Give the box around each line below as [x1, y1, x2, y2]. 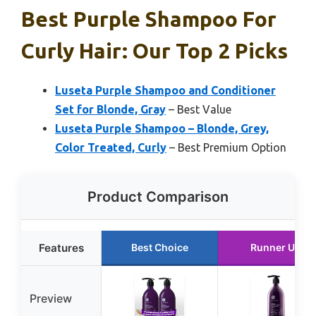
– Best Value [166, 103, 231, 116]
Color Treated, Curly [55, 141, 166, 154]
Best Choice [130, 241, 188, 254]
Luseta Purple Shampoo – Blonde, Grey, [55, 122, 269, 135]
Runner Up [250, 241, 301, 254]
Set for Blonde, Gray [55, 103, 166, 116]
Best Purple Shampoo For [21, 7, 276, 32]
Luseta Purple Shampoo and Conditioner [55, 84, 276, 97]
